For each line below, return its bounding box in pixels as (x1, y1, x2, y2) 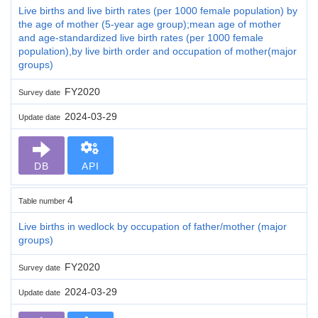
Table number (18, 196, 67, 205)
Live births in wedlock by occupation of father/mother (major (18, 220, 287, 232)
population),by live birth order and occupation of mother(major (18, 45, 297, 57)
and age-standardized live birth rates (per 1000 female (18, 31, 263, 43)
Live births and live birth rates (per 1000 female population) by (18, 4, 297, 16)
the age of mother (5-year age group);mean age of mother (18, 18, 281, 30)
